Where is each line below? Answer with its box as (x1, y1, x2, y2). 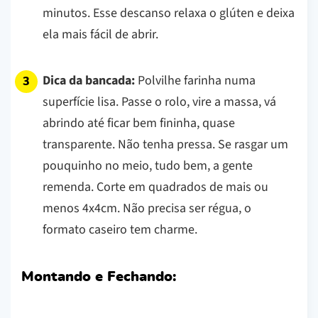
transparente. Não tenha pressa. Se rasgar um (43, 135, 288, 153)
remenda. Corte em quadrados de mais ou (43, 177, 268, 196)
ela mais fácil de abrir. (43, 25, 158, 43)
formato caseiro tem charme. (43, 220, 197, 238)
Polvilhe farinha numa (135, 71, 256, 89)
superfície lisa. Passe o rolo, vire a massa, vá (43, 92, 276, 111)
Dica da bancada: (43, 71, 135, 89)
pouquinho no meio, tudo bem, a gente (43, 156, 253, 175)
